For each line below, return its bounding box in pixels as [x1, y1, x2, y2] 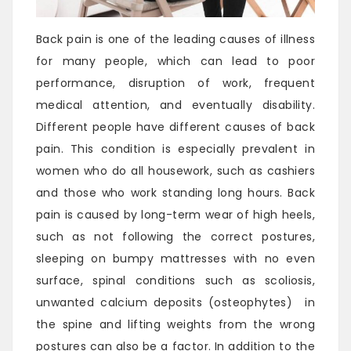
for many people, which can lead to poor [36, 53, 315, 70]
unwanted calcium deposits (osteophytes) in [36, 295, 315, 311]
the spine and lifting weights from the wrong [36, 317, 315, 333]
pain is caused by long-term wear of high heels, [36, 207, 315, 223]
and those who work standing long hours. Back [36, 185, 315, 201]
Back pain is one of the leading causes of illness [36, 31, 315, 48]
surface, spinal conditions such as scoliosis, [36, 273, 315, 289]
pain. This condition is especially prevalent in [36, 141, 315, 157]
